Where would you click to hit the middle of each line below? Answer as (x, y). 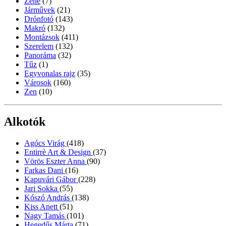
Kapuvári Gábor (51, 180)
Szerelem (39, 46)
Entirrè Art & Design (59, 152)
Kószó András (48, 198)
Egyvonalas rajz (50, 73)
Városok (38, 82)
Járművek (40, 10)
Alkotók (25, 122)
